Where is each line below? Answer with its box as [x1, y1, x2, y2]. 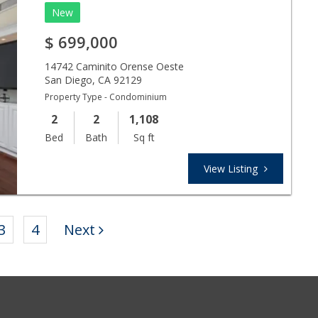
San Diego [45, 72, 93, 87]
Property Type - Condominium [45, 90, 168, 103]
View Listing [204, 161, 261, 175]
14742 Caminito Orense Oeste [45, 59, 185, 73]
